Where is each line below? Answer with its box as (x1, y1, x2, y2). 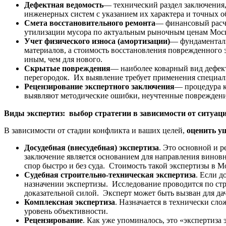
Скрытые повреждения (24, 64, 110, 73)
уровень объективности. (24, 206, 108, 215)
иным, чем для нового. (24, 54, 102, 64)
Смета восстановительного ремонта (24, 18, 155, 27)
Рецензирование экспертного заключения (24, 82, 175, 91)
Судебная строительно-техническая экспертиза (24, 170, 196, 179)
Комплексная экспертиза (24, 197, 115, 206)
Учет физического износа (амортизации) (24, 36, 170, 45)
